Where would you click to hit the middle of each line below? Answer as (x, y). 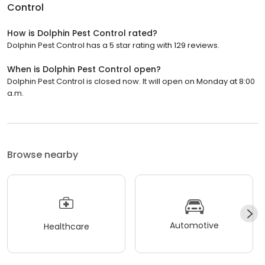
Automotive (194, 226)
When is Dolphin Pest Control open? (84, 69)
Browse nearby (43, 154)
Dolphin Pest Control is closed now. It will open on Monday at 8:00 (131, 81)
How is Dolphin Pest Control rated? (82, 33)
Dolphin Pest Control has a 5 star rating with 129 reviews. (113, 45)
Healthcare (66, 227)
